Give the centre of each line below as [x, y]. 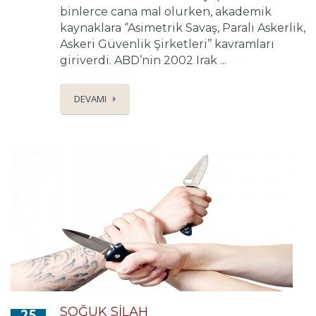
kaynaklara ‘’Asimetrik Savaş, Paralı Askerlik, [183, 28]
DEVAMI [90, 99]
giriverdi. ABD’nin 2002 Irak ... [143, 60]
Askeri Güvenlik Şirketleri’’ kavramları [167, 44]
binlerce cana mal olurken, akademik [166, 12]
